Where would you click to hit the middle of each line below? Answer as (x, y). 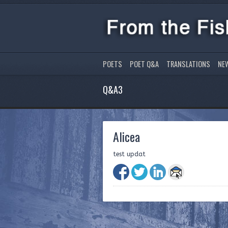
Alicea (126, 136)
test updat (129, 154)
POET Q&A (144, 64)
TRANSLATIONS (188, 64)
